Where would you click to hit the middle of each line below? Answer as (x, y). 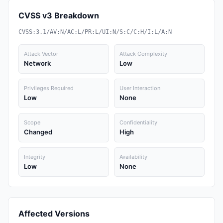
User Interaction (140, 88)
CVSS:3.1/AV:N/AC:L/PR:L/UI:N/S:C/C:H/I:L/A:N (95, 32)
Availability (133, 157)
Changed (38, 132)
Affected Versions (54, 214)
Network (37, 63)
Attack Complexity (143, 54)
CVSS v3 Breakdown (59, 15)
